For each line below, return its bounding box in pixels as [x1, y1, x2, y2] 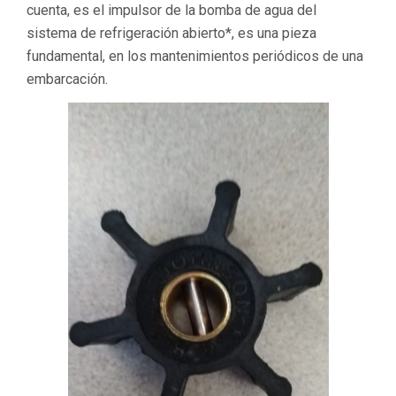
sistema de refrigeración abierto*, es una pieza [27, 24, 316, 42]
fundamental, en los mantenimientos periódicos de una [27, 47, 363, 65]
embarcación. [27, 70, 108, 88]
